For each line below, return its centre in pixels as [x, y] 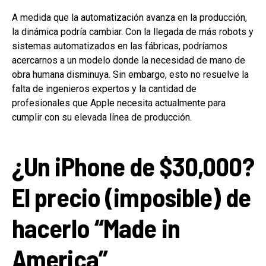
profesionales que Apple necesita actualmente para [119, 103]
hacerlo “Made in [96, 227]
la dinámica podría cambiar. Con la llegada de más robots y [133, 31]
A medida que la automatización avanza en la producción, [129, 17]
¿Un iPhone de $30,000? [133, 166]
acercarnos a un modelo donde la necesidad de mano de [129, 60]
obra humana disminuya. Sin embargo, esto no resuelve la [130, 74]
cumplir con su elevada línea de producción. [102, 117]
